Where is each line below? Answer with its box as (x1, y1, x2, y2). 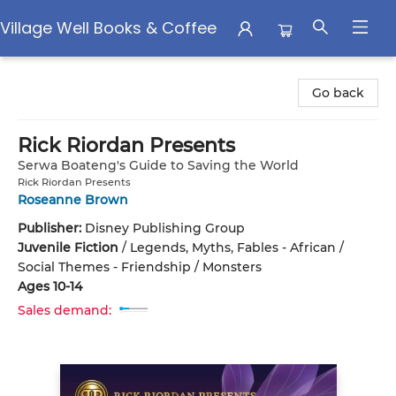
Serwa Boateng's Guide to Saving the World (18, 157, 299, 173)
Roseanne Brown (18, 192, 128, 208)
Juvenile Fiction (18, 240, 118, 255)
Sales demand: (18, 302, 111, 318)
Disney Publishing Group (85, 220, 245, 236)
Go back (312, 85, 364, 101)
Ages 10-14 (18, 278, 82, 294)
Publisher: (18, 220, 85, 236)
